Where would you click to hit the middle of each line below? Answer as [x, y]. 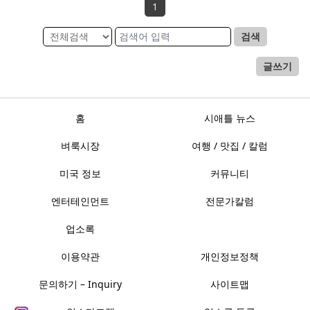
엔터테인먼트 [80, 201]
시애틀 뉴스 [230, 118]
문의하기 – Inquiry [80, 284]
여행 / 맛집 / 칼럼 [230, 146]
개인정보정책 [230, 257]
